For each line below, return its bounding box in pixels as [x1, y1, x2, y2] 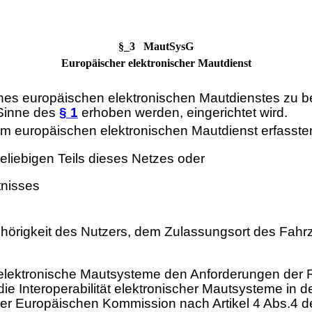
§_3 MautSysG [118, 40, 194, 53]
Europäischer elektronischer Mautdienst [61, 57, 251, 70]
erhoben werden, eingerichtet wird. [77, 104, 288, 120]
